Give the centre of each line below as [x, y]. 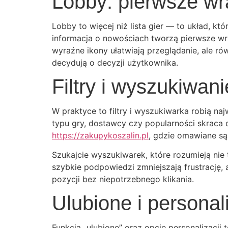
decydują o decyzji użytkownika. [115, 63]
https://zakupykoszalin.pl [100, 135]
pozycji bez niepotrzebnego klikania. [123, 179]
